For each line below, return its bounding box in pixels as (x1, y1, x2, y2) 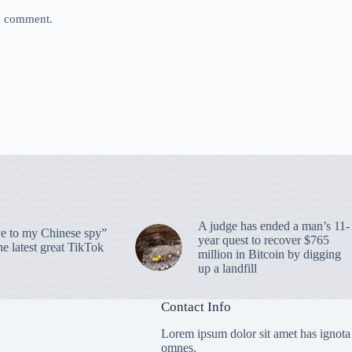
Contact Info (161, 299, 231, 314)
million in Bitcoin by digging (197, 247, 341, 261)
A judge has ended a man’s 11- (197, 219, 350, 233)
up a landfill (197, 262, 257, 275)
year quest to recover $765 (197, 233, 329, 247)
